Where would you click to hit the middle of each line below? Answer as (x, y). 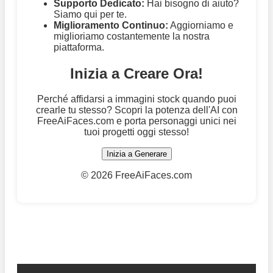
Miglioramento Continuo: (111, 25)
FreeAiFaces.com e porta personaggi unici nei (136, 121)
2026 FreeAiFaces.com (141, 175)
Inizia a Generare (136, 154)
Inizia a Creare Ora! (136, 73)
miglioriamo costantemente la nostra (132, 36)
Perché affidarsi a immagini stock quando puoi (136, 99)
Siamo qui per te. (90, 14)
